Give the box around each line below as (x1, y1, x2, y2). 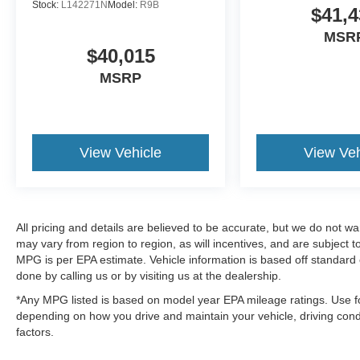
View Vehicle (80, 145, 162, 162)
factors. (16, 325, 54, 339)
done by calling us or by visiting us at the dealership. (16, 269, 281, 283)
